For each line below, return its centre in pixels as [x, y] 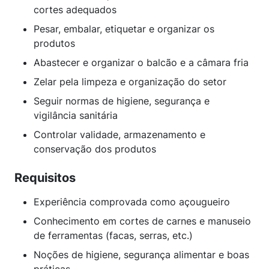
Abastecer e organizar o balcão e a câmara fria [141, 62]
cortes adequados [75, 10]
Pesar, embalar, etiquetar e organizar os [124, 29]
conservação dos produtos [95, 149]
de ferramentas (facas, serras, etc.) [113, 235]
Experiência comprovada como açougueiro [132, 202]
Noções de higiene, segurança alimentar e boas [141, 255]
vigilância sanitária [76, 115]
